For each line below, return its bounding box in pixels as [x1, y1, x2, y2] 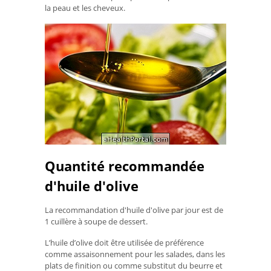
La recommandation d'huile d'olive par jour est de [45, 204, 223, 216]
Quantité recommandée [45, 156, 204, 175]
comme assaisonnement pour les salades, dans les [45, 248, 225, 260]
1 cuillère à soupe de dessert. [45, 216, 148, 227]
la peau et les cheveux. [45, 2, 125, 14]
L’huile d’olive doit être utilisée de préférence [45, 237, 204, 248]
